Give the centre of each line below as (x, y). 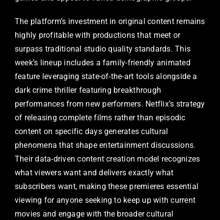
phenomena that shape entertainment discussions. (105, 145)
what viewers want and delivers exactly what (94, 172)
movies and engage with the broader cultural (94, 214)
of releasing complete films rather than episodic (100, 117)
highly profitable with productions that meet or (98, 35)
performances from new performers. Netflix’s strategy (110, 104)
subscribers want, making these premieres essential (107, 186)
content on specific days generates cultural (92, 131)
